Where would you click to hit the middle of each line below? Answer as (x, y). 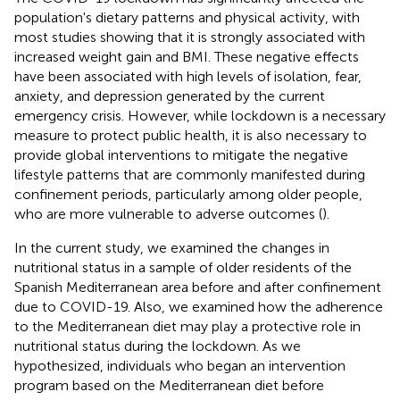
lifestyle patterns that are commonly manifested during (190, 174)
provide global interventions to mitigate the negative (181, 154)
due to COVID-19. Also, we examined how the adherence (199, 306)
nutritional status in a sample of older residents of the (183, 267)
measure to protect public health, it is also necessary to (191, 135)
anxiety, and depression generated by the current (170, 96)
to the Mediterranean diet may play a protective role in (187, 326)
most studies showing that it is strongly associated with (190, 37)
